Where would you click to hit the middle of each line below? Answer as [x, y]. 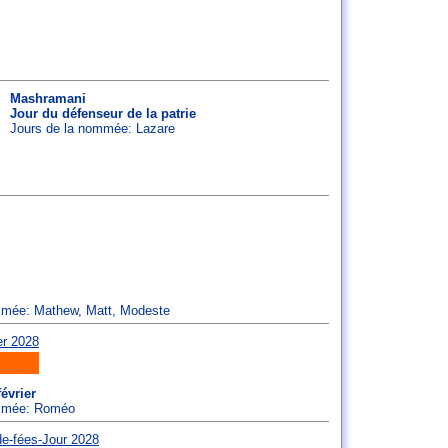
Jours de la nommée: [73, 128]
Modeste [145, 310]
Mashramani [48, 98]
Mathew [56, 310]
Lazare [155, 128]
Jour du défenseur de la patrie [103, 113]
